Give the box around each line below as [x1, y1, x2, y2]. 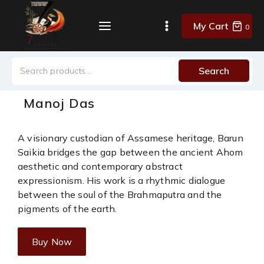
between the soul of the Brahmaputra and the [18, 189, 222, 200]
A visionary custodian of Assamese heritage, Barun [18, 132, 243, 144]
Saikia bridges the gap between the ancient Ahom [18, 146, 243, 158]
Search [199, 65, 229, 77]
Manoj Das [24, 95, 95, 111]
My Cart [193, 19, 229, 32]
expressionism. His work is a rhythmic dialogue [18, 174, 226, 186]
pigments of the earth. [18, 203, 117, 214]
